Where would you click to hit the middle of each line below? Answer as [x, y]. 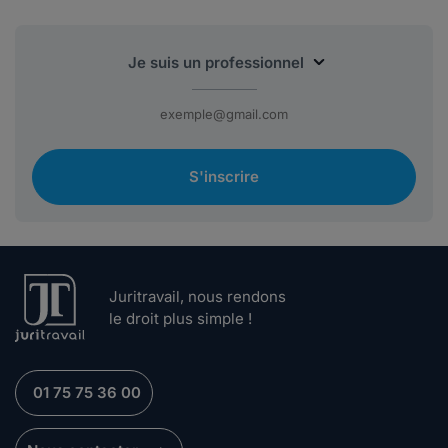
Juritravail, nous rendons [197, 297]
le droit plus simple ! [180, 319]
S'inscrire [224, 177]
